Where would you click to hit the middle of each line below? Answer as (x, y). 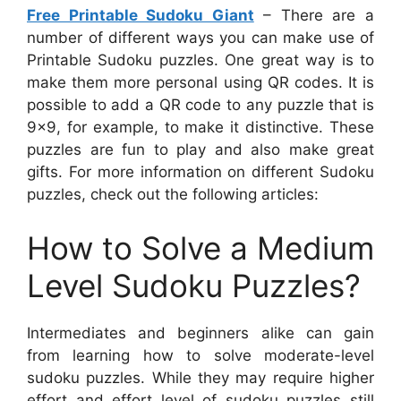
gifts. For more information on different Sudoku (200, 172)
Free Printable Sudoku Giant (141, 15)
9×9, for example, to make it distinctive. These (200, 127)
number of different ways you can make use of (200, 38)
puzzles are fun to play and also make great (200, 149)
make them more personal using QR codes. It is (200, 82)
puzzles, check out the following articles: (173, 194)
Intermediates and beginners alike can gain (200, 333)
